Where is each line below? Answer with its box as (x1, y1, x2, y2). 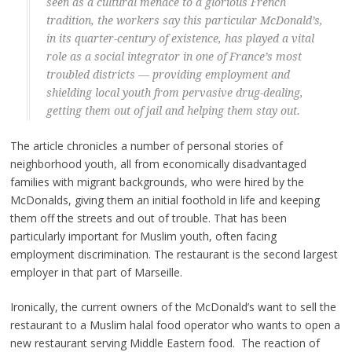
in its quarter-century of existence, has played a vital (46, 31, 314, 45)
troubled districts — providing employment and (46, 68, 290, 81)
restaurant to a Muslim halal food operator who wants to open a (9, 317, 340, 332)
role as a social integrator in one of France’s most (46, 49, 302, 63)
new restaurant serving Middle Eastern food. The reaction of (9, 335, 320, 350)
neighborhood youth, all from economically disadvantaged (9, 156, 306, 171)
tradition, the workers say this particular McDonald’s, (46, 13, 323, 27)
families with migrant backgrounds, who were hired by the (9, 174, 304, 189)
